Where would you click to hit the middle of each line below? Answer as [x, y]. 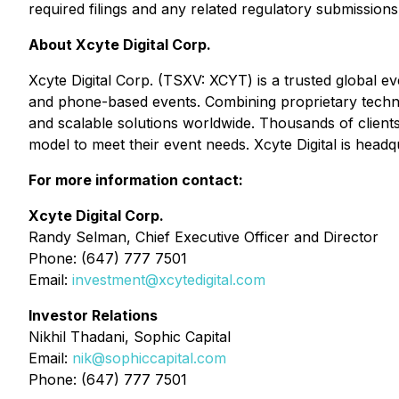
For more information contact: [136, 180]
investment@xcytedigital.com [169, 280]
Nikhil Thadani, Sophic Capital [130, 337]
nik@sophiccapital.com [149, 358]
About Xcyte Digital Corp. [120, 45]
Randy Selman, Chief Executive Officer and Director [204, 237]
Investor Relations [93, 315]
